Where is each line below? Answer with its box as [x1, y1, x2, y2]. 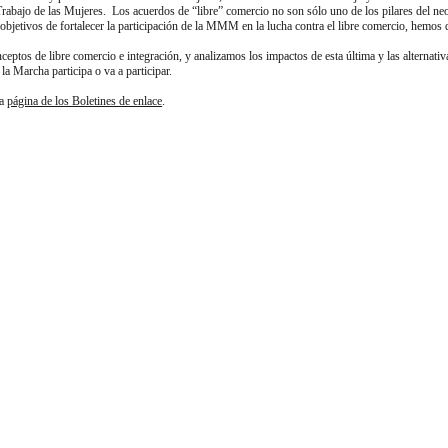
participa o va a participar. [49, 63, 173, 78]
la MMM [195, 18, 240, 33]
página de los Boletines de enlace [7, 93, 163, 108]
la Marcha [2, 63, 50, 78]
